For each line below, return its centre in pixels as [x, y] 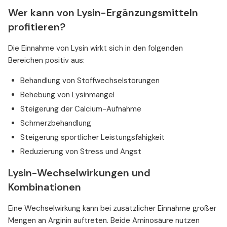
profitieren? [37, 27]
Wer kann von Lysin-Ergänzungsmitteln [103, 13]
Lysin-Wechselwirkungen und [79, 173]
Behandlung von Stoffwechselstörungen [90, 81]
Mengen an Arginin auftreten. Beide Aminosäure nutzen [104, 221]
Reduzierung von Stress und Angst [81, 152]
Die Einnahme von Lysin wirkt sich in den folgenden [96, 48]
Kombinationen [45, 187]
